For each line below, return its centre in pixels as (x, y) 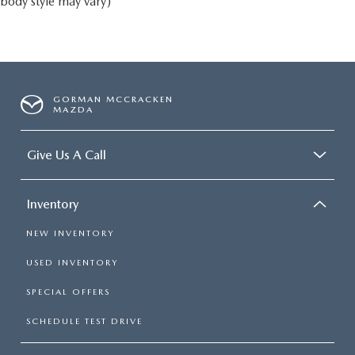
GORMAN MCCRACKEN (114, 100)
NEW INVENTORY (70, 234)
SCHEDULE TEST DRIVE (84, 322)
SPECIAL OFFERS (68, 292)
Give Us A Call (67, 155)
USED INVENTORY (72, 263)
